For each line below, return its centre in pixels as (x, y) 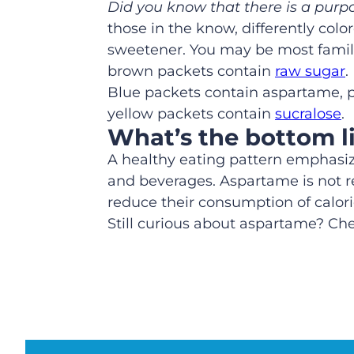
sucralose (308, 114)
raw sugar (310, 72)
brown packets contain (191, 72)
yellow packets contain (191, 114)
